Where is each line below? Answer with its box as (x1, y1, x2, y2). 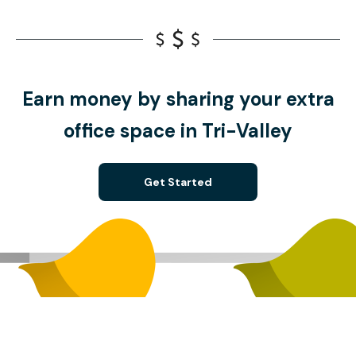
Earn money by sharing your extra (21, 87, 335, 112)
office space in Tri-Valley (64, 118, 292, 144)
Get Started (144, 175, 212, 190)
